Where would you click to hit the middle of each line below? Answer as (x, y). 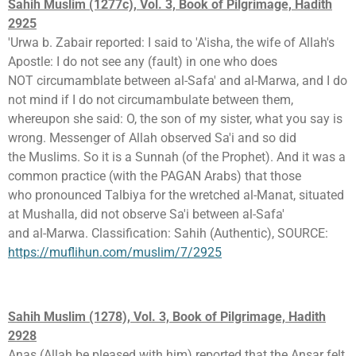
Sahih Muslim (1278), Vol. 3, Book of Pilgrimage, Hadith (167, 316)
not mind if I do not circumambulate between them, (151, 100)
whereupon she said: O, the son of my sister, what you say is (175, 119)
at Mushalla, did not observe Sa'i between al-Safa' (146, 215)
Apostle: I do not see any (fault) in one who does (143, 62)
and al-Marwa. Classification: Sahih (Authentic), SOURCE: (168, 234)
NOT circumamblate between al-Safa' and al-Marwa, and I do (178, 81)
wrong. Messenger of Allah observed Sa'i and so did (152, 138)
